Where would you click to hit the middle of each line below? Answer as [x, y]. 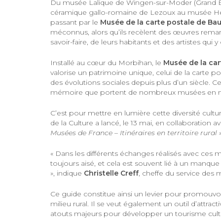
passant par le [75, 22]
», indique [67, 173]
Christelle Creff [111, 173]
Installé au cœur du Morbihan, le [107, 63]
